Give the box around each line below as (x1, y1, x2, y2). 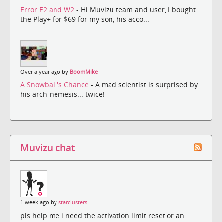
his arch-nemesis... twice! (20, 89, 105, 99)
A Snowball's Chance (20, 80, 91, 90)
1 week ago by (20, 199, 58, 206)
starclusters (58, 199, 87, 206)
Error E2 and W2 (20, 4, 76, 14)
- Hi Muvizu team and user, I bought (76, 4, 196, 14)
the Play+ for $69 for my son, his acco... (20, 14, 149, 24)
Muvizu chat (20, 141, 75, 154)
